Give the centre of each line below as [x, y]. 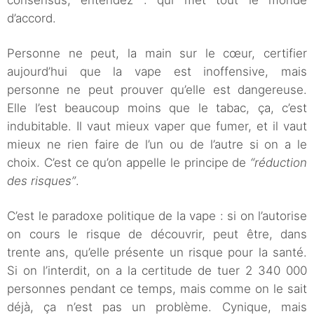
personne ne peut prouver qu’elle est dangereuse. [157, 90]
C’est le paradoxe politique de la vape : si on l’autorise [157, 216]
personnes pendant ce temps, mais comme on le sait [157, 289]
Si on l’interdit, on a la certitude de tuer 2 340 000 [157, 271]
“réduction [279, 163]
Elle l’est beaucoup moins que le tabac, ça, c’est [157, 108]
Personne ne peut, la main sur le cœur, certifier [157, 54]
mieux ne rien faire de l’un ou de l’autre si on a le [157, 145]
